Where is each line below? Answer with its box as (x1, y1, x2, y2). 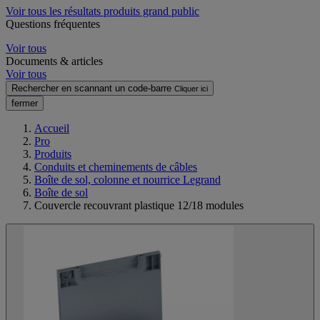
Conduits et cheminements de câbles (34, 160, 197, 173)
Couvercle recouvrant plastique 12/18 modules (34, 199, 244, 211)
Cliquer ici (174, 84, 208, 93)
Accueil (34, 121, 69, 134)
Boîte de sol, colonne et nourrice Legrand (34, 173, 221, 186)
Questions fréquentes (6, 17, 100, 30)
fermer (11, 97, 38, 109)
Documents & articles (6, 54, 103, 67)
